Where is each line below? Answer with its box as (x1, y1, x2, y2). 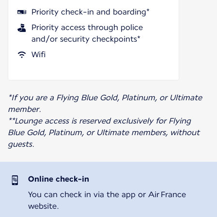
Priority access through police (31, 22, 143, 32)
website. (28, 201, 59, 211)
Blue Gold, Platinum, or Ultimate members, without (8, 127, 200, 137)
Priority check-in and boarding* (31, 7, 150, 16)
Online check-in (28, 174, 89, 184)
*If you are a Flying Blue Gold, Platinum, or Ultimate (8, 93, 202, 102)
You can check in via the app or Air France (28, 189, 186, 199)
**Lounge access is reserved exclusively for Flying (8, 116, 191, 125)
